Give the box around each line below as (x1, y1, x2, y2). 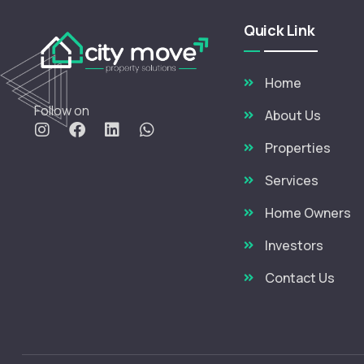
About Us (264, 106, 321, 124)
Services (264, 171, 318, 189)
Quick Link (244, 20, 315, 40)
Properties (264, 139, 331, 157)
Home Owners (264, 204, 351, 222)
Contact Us (264, 269, 335, 287)
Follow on (34, 101, 89, 119)
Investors (264, 236, 323, 254)
